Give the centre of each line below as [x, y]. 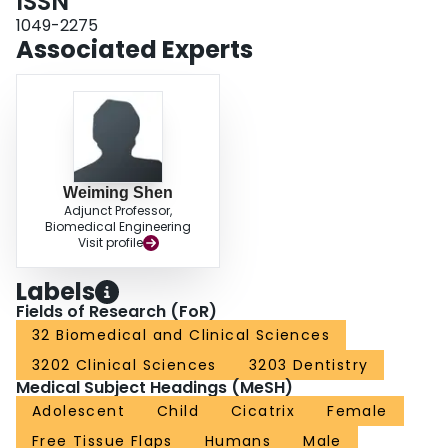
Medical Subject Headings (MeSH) [154, 388]
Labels [55, 292]
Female [357, 411]
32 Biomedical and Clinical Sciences [181, 335]
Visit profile [110, 243]
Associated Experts [134, 50]
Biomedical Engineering [118, 227]
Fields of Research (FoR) [116, 312]
